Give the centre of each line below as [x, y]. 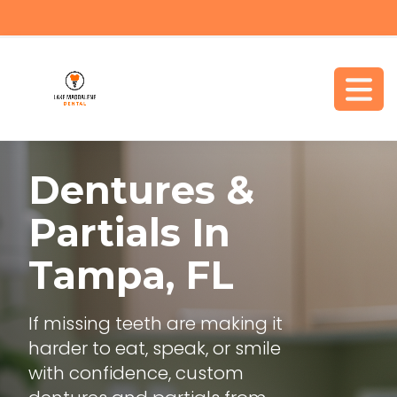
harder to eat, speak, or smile [155, 348]
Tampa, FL [131, 275]
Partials [105, 233]
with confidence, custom [136, 373]
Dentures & [141, 190]
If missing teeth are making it [156, 323]
